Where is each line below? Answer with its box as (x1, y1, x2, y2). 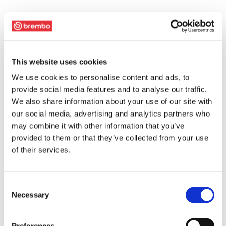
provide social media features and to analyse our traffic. (12, 85, 207, 94)
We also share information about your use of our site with (12, 97, 212, 106)
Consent (4, 180, 32, 189)
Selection (4, 192, 34, 201)
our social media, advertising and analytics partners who (12, 109, 210, 118)
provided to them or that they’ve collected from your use (12, 133, 208, 142)
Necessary (12, 190, 49, 199)
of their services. (12, 145, 71, 154)
